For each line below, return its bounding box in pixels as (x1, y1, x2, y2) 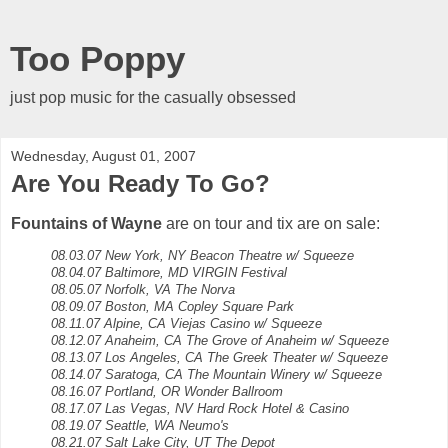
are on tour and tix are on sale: (162, 214, 380, 232)
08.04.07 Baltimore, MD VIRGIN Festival (51, 265, 287, 281)
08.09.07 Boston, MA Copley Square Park (51, 299, 294, 315)
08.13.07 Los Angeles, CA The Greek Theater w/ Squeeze (51, 350, 388, 366)
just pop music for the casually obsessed (10, 89, 296, 106)
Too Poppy (10, 40, 185, 78)
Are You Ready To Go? (11, 170, 270, 197)
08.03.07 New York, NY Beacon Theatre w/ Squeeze (51, 248, 354, 264)
